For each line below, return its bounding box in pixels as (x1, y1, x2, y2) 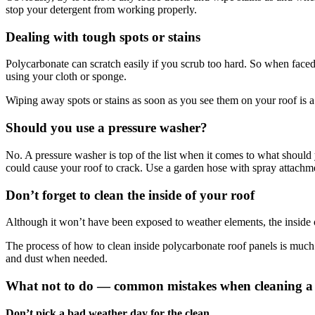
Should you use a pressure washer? (6, 120, 207, 136)
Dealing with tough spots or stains (6, 29, 200, 44)
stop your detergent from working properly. (6, 4, 197, 15)
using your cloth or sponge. (6, 70, 129, 83)
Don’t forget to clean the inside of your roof (6, 187, 255, 202)
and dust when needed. (6, 252, 108, 265)
